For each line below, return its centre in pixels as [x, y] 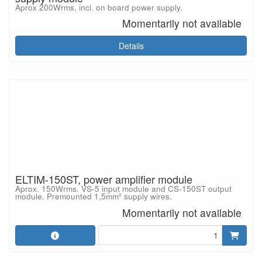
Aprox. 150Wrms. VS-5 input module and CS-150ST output [123, 189]
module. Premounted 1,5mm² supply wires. [94, 196]
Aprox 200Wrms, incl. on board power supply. [99, 7]
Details [131, 46]
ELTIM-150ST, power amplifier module [104, 179]
